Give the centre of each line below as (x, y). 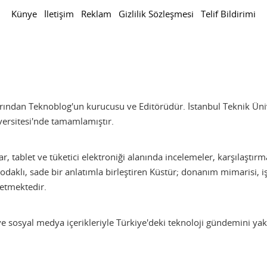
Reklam (96, 13)
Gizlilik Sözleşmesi (156, 13)
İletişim (59, 13)
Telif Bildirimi (228, 13)
